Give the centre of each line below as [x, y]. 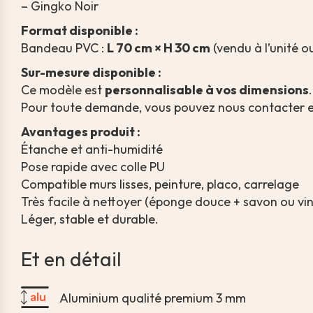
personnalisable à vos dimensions [207, 90]
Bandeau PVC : [64, 48]
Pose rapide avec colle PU [93, 167]
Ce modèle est [63, 90]
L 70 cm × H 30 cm [159, 48]
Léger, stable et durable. [90, 219]
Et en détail [71, 259]
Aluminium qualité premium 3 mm [153, 298]
